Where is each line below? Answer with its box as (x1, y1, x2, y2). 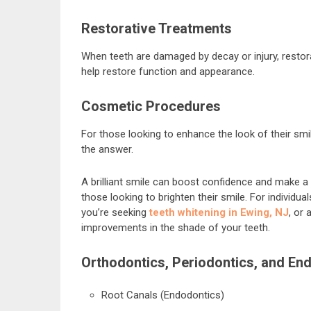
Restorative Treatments (81, 19, 232, 37)
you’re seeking (81, 205, 149, 219)
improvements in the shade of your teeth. (81, 221, 270, 234)
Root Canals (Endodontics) (101, 289, 224, 301)
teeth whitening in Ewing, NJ (149, 205, 289, 219)
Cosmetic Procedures (81, 97, 221, 115)
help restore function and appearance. (81, 65, 255, 78)
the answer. (81, 142, 133, 155)
